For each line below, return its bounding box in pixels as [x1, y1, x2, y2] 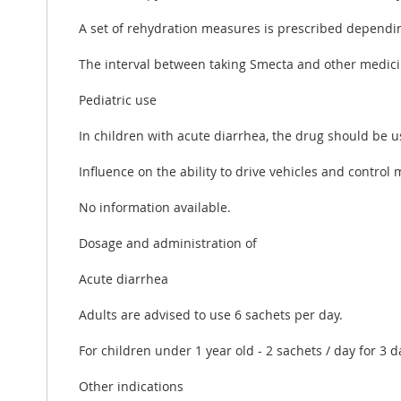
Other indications [79, 377, 183, 395]
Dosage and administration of [79, 234, 257, 252]
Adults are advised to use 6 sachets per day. [79, 305, 343, 323]
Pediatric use [79, 90, 157, 108]
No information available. [79, 198, 231, 216]
